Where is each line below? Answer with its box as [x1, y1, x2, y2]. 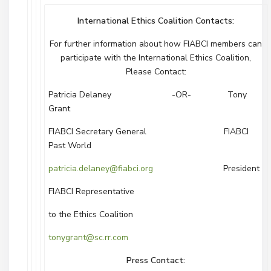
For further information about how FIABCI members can [50, 38, 262, 50]
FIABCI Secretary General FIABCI [48, 126, 249, 137]
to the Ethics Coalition [48, 209, 133, 220]
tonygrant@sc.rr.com [48, 232, 128, 243]
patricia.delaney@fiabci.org [48, 163, 153, 174]
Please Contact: [125, 66, 186, 77]
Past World [48, 140, 91, 151]
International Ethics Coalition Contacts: [77, 15, 234, 27]
